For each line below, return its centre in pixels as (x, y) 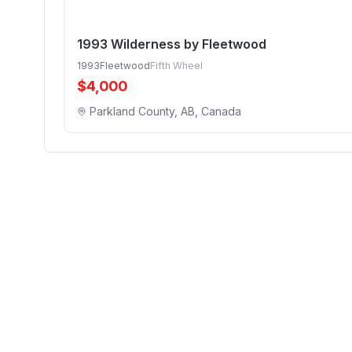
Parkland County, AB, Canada (165, 111)
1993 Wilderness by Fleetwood (172, 44)
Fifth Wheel (176, 66)
